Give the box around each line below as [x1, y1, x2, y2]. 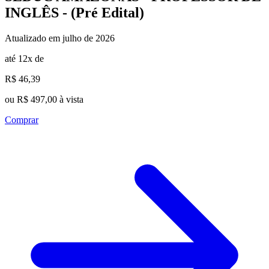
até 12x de [5, 53, 44, 64]
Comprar [5, 114, 38, 125]
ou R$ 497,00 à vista [5, 94, 83, 104]
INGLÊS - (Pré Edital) [5, 4, 144, 20]
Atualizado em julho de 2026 [5, 32, 115, 43]
